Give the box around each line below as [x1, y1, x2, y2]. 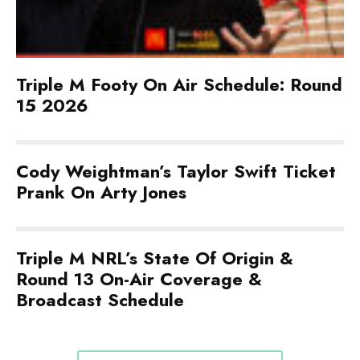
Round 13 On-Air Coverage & [16, 266, 262, 292]
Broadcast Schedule [16, 287, 184, 313]
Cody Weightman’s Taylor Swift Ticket [16, 158, 336, 184]
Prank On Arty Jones [16, 179, 186, 205]
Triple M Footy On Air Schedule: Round [16, 72, 342, 97]
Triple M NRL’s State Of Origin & [16, 245, 293, 271]
